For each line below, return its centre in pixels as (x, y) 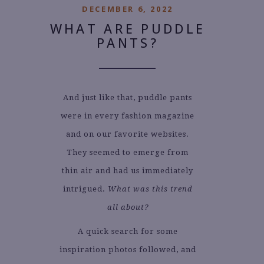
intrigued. (85, 189)
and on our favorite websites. (128, 134)
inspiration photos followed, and (128, 249)
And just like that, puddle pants (128, 97)
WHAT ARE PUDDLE (128, 29)
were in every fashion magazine (128, 115)
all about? (128, 207)
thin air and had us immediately (128, 170)
